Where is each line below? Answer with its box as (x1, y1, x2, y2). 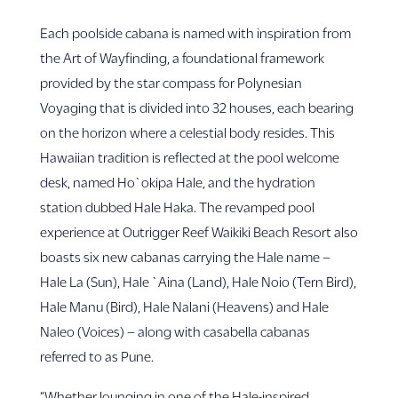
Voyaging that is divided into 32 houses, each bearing (39, 99, 354, 115)
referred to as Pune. (39, 348, 154, 363)
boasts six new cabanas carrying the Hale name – (39, 249, 330, 264)
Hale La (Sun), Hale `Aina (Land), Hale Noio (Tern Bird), (39, 274, 356, 289)
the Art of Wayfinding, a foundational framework (39, 50, 324, 65)
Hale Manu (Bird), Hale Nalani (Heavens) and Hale (39, 298, 329, 314)
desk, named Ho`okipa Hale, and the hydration (39, 174, 315, 189)
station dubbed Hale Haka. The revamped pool (39, 199, 314, 214)
